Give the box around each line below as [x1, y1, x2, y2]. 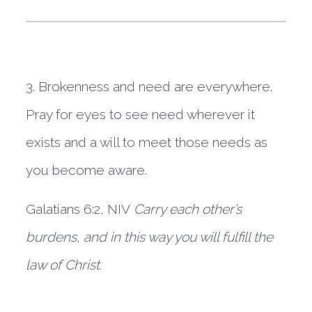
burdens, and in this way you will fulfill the [26, 229, 274, 244]
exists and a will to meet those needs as [26, 134, 268, 150]
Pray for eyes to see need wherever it [26, 107, 256, 122]
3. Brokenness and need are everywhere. [26, 79, 273, 94]
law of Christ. [26, 257, 102, 272]
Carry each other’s [130, 201, 242, 217]
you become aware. [26, 162, 151, 178]
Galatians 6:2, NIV [26, 201, 131, 217]
